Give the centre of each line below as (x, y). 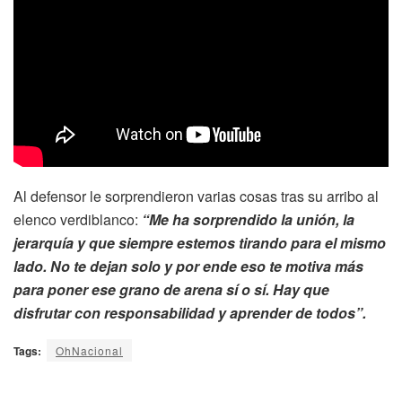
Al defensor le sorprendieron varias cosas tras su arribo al (196, 197)
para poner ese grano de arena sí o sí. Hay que (171, 290)
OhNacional (89, 351)
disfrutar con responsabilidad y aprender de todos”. (190, 313)
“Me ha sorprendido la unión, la (248, 220)
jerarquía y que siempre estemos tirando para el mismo (200, 243)
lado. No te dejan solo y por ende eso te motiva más (188, 267)
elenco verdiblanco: (78, 220)
